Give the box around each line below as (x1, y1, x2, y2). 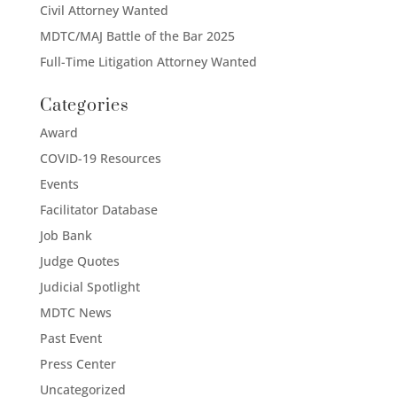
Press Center (39, 355, 116, 372)
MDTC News (39, 304, 112, 321)
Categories (39, 95, 129, 117)
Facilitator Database (39, 201, 158, 218)
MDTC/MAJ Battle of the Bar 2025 (39, 27, 235, 44)
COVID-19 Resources (39, 150, 161, 167)
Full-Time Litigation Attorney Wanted (39, 53, 257, 70)
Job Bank (39, 227, 92, 244)
